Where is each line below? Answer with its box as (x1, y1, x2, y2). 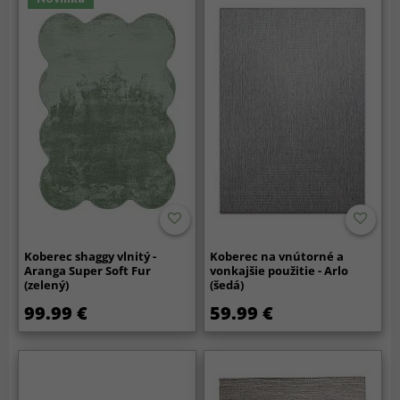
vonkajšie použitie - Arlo (210, 262, 349, 279)
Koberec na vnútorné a (210, 247, 345, 264)
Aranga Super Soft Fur (24, 262, 152, 279)
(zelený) (24, 276, 70, 293)
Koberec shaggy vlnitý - (24, 247, 157, 264)
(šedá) (210, 276, 245, 293)
